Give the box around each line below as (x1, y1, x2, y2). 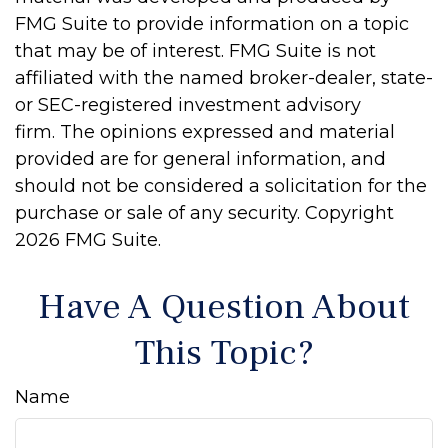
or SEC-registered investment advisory (15, 94, 361, 116)
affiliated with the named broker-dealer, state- (15, 67, 433, 89)
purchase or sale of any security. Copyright (15, 202, 394, 224)
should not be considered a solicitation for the (15, 175, 427, 197)
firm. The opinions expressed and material (15, 121, 395, 143)
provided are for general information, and (15, 148, 386, 170)
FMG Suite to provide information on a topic (15, 13, 409, 35)
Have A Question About (38, 284, 410, 330)
